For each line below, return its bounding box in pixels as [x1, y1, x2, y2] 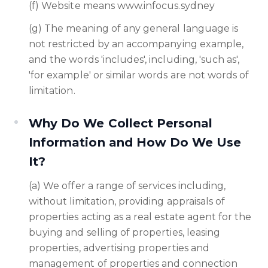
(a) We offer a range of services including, [29, 180, 226, 191]
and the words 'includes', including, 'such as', [29, 54, 240, 65]
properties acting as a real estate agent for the [29, 211, 252, 223]
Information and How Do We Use [29, 135, 242, 150]
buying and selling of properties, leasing [29, 227, 221, 238]
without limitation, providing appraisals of [29, 196, 226, 207]
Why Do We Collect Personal [29, 116, 213, 130]
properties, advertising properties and [29, 242, 209, 254]
